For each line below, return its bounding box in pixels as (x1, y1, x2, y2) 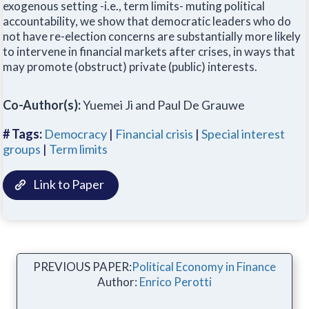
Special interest (201, 126, 285, 142)
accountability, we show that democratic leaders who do (3, 14, 291, 29)
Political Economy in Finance (132, 259, 276, 275)
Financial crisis (115, 126, 193, 142)
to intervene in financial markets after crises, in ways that (3, 44, 295, 59)
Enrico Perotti (139, 275, 212, 290)
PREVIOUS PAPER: (33, 259, 132, 275)
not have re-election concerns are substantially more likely (3, 29, 301, 44)
